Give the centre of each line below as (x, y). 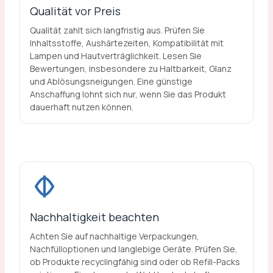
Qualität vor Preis (75, 11)
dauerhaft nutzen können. (81, 107)
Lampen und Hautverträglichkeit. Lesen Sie (115, 55)
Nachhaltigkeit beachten (94, 217)
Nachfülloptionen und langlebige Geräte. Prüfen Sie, (133, 249)
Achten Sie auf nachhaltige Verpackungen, (114, 236)
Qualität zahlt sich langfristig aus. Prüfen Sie (117, 30)
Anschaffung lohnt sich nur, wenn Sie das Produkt (128, 94)
